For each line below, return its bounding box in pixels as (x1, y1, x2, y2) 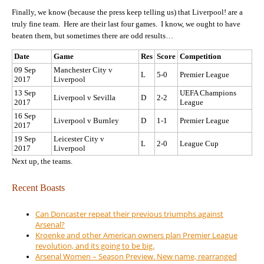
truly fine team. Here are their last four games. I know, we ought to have (12, 19, 240, 28)
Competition (180, 52, 221, 61)
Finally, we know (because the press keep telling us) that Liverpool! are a (12, 7, 243, 16)
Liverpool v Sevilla (54, 93, 115, 103)
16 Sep (14, 111, 36, 121)
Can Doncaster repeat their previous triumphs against (35, 208, 223, 219)
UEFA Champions (180, 88, 236, 98)
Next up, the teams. (12, 157, 72, 166)
